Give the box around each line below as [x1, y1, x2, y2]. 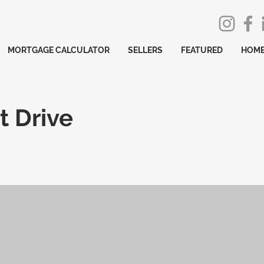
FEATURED [181, 45, 223, 55]
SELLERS [128, 45, 163, 55]
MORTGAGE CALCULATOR [8, 45, 110, 55]
